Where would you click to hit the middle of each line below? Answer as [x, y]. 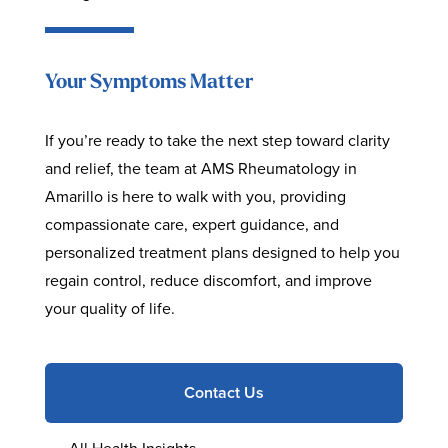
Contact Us [223, 393]
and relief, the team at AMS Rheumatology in [200, 169]
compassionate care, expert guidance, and [191, 225]
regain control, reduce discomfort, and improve [208, 281]
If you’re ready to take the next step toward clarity [217, 141]
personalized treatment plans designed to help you [222, 253]
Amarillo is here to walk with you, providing [195, 197]
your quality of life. [109, 309]
